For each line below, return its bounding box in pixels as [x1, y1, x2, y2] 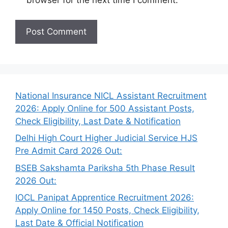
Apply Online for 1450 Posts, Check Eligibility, [15, 205, 199, 216]
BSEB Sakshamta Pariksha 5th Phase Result [15, 162, 195, 173]
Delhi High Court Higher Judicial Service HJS [15, 133, 197, 144]
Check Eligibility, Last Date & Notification [15, 116, 181, 126]
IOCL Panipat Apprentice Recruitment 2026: [15, 192, 194, 203]
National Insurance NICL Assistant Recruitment [15, 90, 207, 101]
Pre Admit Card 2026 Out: [15, 146, 122, 156]
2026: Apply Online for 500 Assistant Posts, [15, 103, 194, 113]
